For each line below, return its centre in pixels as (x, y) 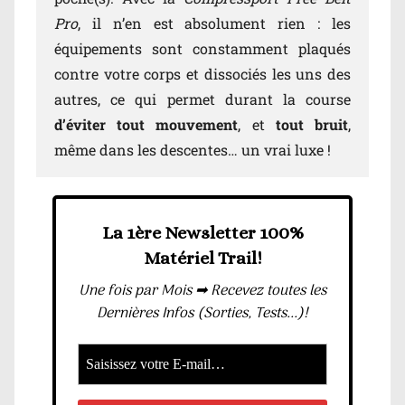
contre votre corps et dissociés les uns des (202, 74)
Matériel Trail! (202, 259)
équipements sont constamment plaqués (202, 49)
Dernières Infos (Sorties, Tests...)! (202, 314)
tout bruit (312, 125)
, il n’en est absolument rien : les (214, 24)
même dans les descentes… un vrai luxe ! (193, 150)
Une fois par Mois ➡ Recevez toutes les (202, 292)
